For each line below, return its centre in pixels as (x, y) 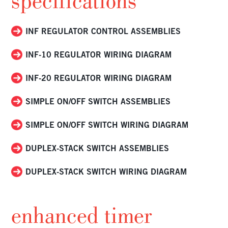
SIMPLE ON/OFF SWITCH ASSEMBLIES (98, 101)
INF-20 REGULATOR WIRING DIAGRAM (99, 78)
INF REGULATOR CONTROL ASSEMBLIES (103, 31)
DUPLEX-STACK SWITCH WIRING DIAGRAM (106, 171)
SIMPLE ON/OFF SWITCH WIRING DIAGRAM (107, 124)
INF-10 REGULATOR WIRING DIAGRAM (99, 54)
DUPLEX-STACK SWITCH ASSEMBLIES (97, 148)
